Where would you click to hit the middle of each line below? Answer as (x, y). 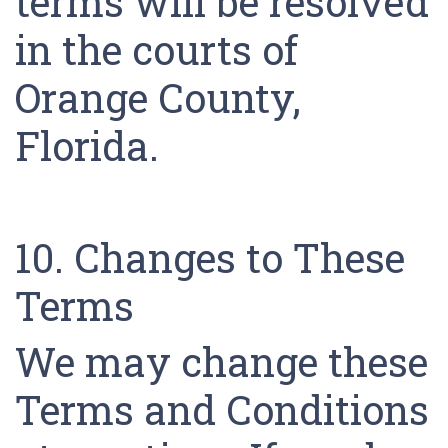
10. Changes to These (210, 257)
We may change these (221, 361)
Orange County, (158, 97)
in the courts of (156, 49)
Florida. (92, 145)
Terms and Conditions (222, 409)
